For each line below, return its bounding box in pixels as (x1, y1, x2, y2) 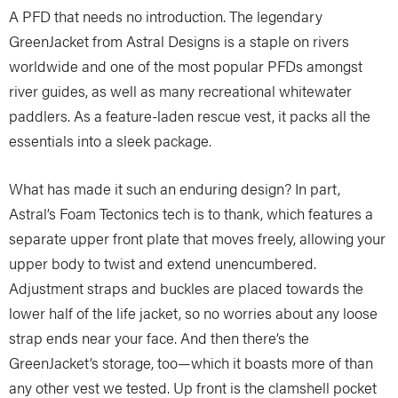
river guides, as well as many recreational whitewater (9, 79, 352, 101)
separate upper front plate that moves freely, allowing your (9, 227, 386, 249)
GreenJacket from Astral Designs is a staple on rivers (9, 29, 349, 52)
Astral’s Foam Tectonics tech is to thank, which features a (9, 202, 373, 224)
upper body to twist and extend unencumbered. (9, 251, 316, 274)
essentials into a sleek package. (9, 129, 211, 151)
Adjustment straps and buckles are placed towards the (9, 276, 363, 298)
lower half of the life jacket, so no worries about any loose (9, 301, 378, 323)
